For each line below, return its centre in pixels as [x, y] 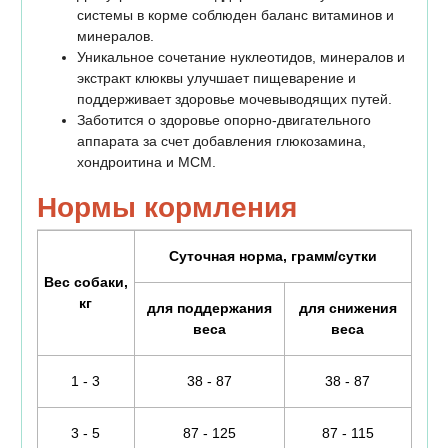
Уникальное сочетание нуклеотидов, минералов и [240, 57]
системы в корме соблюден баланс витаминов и [235, 15]
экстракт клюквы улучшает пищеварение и [216, 78]
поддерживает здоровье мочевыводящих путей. [234, 99]
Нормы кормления [166, 208]
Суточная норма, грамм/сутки [272, 256]
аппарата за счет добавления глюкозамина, [221, 141]
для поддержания [209, 308]
